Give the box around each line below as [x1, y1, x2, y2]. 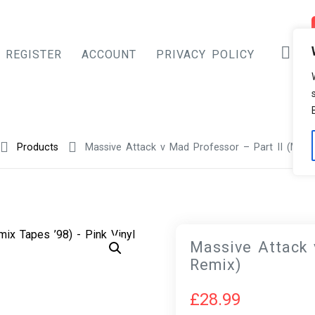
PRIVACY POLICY [156, 47, 255, 61]
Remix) [190, 256, 242, 274]
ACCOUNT [82, 47, 136, 61]
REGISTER [6, 47, 62, 61]
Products [16, 141, 58, 153]
